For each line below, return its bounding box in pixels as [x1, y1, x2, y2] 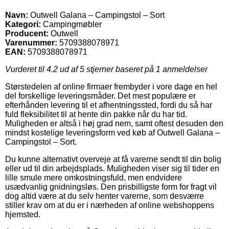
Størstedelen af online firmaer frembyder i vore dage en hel [5, 82, 217, 91]
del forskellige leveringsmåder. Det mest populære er [5, 91, 196, 100]
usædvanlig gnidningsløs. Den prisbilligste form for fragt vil [5, 182, 217, 191]
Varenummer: [5, 38, 57, 47]
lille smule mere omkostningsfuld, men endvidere [5, 173, 182, 182]
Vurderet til [5, 64, 47, 74]
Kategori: [5, 19, 41, 29]
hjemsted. [5, 210, 40, 219]
